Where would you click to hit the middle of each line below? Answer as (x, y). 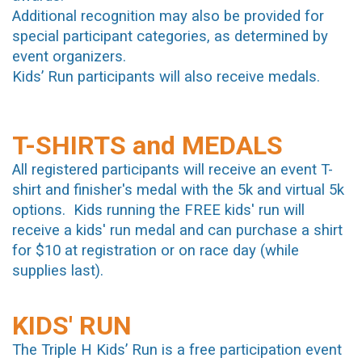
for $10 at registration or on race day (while (156, 251)
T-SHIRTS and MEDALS (151, 146)
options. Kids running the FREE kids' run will (158, 210)
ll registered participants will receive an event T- (177, 170)
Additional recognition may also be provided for (168, 17)
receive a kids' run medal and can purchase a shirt (177, 231)
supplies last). (58, 271)
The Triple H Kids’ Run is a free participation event (177, 349)
